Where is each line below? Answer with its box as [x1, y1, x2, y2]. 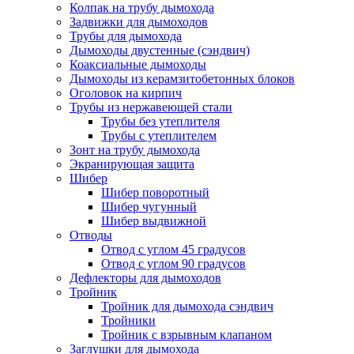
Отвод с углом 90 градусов [101, 257, 246, 270]
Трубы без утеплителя [101, 115, 220, 128]
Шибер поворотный [101, 186, 209, 199]
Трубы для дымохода [70, 29, 182, 43]
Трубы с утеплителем [101, 129, 217, 142]
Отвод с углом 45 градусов [101, 243, 246, 256]
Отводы [70, 228, 112, 242]
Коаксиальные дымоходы [70, 58, 206, 71]
